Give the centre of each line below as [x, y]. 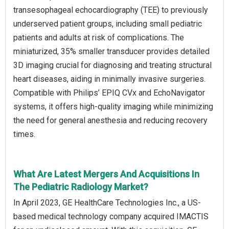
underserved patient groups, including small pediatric [108, 24]
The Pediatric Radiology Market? [81, 187]
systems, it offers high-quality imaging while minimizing [113, 107]
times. [24, 134]
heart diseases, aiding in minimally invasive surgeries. [109, 79]
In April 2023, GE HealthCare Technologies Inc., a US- [107, 203]
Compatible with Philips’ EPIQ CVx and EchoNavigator [109, 93]
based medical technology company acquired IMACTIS [111, 217]
